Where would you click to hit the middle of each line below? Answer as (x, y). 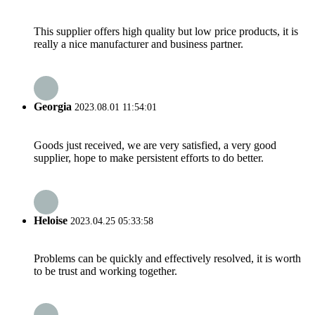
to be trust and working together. (105, 271)
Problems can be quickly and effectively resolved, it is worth (167, 259)
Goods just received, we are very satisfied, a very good (155, 145)
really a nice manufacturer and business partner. (139, 44)
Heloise (51, 220)
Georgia (53, 107)
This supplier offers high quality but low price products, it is (166, 32)
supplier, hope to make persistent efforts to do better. (149, 157)
